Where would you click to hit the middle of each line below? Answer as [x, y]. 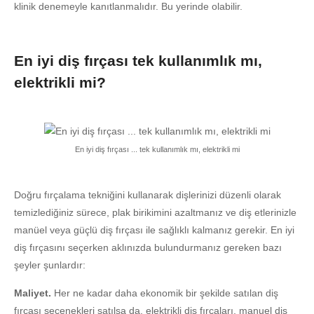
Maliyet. [34, 293]
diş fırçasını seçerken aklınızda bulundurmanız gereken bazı [148, 247]
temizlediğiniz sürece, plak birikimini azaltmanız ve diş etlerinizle [155, 212]
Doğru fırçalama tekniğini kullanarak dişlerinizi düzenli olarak [148, 194]
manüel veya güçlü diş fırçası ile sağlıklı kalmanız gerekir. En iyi [154, 230]
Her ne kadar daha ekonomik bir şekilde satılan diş [166, 293]
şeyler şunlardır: [50, 265]
